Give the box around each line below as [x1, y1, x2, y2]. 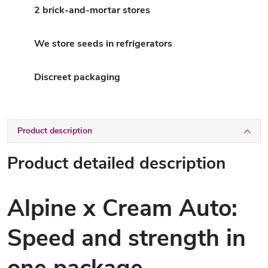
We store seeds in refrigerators [34, 37, 172, 51]
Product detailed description [7, 152, 226, 175]
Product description [17, 125, 92, 137]
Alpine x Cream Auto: [7, 192, 237, 224]
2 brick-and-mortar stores [34, 4, 150, 17]
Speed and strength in [7, 222, 246, 254]
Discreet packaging [34, 71, 120, 84]
